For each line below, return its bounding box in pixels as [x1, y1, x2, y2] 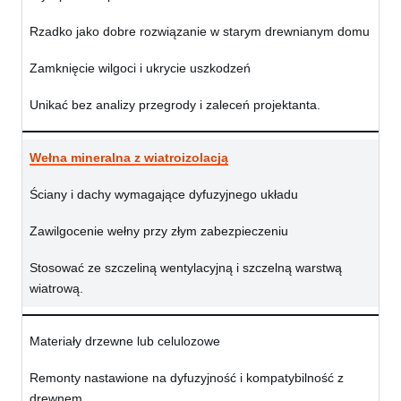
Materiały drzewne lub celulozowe [30, 334, 220, 349]
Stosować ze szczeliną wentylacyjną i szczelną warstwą [30, 260, 342, 276]
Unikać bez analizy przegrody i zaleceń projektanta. [30, 98, 320, 113]
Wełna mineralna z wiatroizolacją [30, 150, 228, 166]
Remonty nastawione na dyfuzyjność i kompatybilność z [30, 371, 344, 386]
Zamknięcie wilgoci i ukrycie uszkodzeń [30, 61, 251, 76]
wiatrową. [30, 281, 83, 296]
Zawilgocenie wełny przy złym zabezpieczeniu [30, 224, 288, 239]
